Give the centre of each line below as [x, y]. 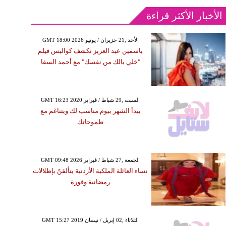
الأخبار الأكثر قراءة [185, 16]
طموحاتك [91, 122]
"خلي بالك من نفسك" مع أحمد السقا [90, 62]
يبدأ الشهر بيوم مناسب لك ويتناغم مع [90, 111]
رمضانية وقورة [91, 182]
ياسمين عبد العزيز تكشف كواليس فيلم [91, 51]
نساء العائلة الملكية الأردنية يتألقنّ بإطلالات [91, 171]
